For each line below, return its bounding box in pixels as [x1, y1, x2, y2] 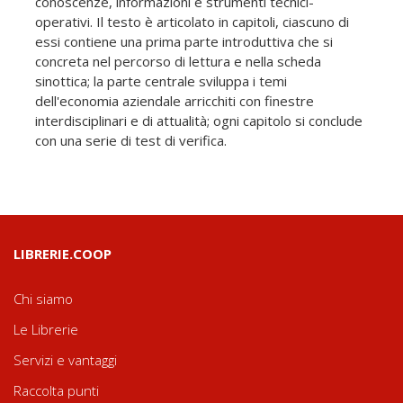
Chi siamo [13, 289, 73, 308]
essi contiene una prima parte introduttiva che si [35, 31, 333, 50]
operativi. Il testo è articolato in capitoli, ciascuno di [35, 12, 349, 31]
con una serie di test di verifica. [35, 130, 227, 149]
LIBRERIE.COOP [13, 244, 112, 263]
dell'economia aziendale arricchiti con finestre [35, 91, 314, 110]
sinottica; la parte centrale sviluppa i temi [35, 71, 287, 90]
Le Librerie [13, 319, 78, 338]
